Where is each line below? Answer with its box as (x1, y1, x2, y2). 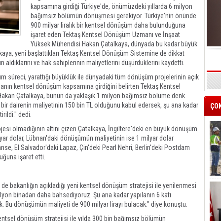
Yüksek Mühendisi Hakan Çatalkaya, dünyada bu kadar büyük (31, 40, 197, 48)
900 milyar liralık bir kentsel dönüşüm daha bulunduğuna (31, 21, 185, 29)
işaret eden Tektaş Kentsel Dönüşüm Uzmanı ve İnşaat (31, 31, 180, 38)
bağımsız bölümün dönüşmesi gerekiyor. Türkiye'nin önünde (31, 12, 196, 20)
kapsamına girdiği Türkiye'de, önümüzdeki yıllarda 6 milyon (31, 2, 192, 10)
